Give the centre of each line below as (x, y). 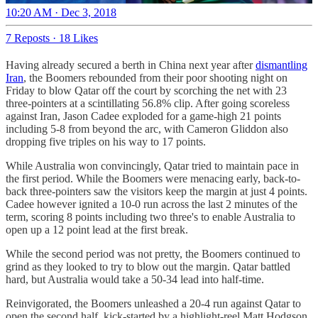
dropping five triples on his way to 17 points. (106, 141)
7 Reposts (28, 38)
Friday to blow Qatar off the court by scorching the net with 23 (146, 90)
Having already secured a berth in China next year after (131, 65)
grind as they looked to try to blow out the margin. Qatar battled (148, 266)
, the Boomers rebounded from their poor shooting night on (155, 77)
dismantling (281, 65)
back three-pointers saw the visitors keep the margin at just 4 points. (157, 191)
